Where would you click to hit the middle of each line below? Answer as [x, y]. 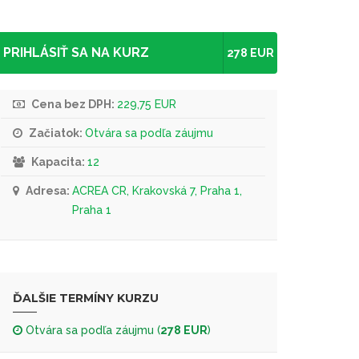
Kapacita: [58, 162]
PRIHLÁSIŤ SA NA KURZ [76, 52]
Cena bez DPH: [73, 104]
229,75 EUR [147, 104]
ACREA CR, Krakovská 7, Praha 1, [157, 191]
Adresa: [48, 191]
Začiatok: [56, 133]
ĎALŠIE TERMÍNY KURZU [86, 298]
